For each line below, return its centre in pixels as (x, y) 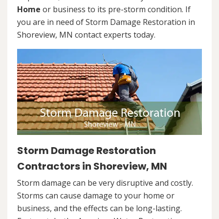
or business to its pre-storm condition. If (116, 9)
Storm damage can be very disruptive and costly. (105, 183)
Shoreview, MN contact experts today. (86, 35)
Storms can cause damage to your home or (96, 196)
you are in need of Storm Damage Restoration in (106, 22)
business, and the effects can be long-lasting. (99, 208)
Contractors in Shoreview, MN (92, 166)
